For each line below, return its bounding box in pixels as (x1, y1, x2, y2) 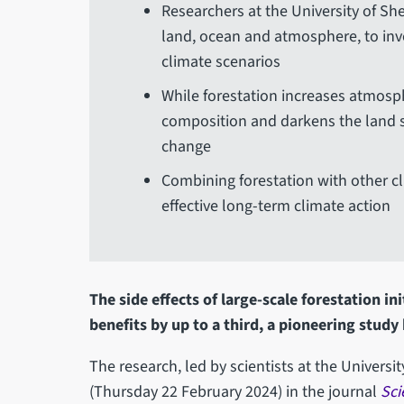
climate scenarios (161, 50, 280, 74)
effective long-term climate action (161, 195, 390, 218)
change (161, 135, 211, 159)
